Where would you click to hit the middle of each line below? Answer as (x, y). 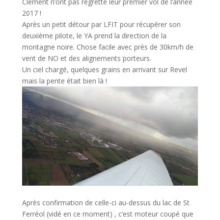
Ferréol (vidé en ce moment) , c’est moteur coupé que (108, 214)
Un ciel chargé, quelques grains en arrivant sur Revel (104, 70)
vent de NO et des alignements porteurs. (86, 58)
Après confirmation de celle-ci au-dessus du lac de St (106, 202)
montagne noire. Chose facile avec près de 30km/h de (108, 47)
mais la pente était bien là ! (64, 81)
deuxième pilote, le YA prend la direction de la (94, 36)
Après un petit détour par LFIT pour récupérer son (101, 25)
